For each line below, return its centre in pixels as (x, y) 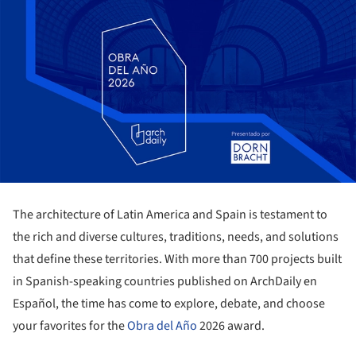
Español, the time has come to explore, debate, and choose (169, 303)
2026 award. (231, 325)
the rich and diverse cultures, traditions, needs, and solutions (176, 236)
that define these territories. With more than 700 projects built (177, 259)
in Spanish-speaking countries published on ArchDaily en (165, 281)
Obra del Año (162, 325)
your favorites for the (70, 325)
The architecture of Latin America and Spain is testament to (170, 214)
